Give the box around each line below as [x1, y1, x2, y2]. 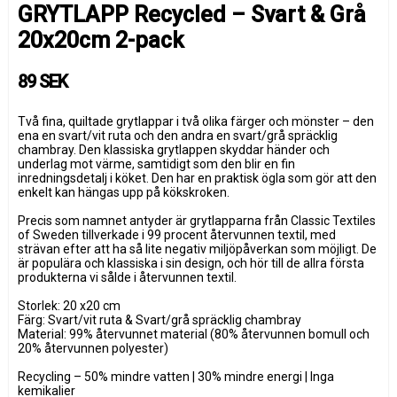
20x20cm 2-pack [18, 27, 183, 53]
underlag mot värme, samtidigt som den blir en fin [18, 156, 295, 171]
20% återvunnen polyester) [18, 340, 168, 355]
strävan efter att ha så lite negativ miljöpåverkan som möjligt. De [18, 241, 377, 256]
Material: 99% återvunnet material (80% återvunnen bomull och [18, 326, 370, 341]
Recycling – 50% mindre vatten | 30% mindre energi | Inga [18, 369, 334, 384]
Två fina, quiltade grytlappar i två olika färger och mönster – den [18, 113, 374, 128]
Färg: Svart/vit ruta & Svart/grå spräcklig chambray [18, 312, 301, 327]
